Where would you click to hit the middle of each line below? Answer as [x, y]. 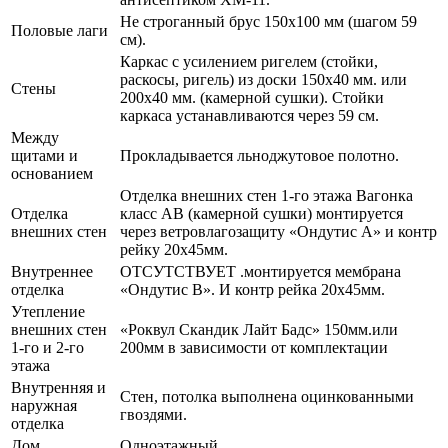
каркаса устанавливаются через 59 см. [249, 115]
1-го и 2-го [47, 347]
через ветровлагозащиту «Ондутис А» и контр [278, 231]
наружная [44, 405]
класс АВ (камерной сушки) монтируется [261, 213]
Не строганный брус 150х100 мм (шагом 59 [268, 21]
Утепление [48, 311]
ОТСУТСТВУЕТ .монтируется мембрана [260, 271]
